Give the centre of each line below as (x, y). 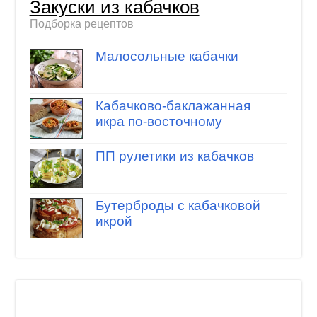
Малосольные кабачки (167, 56)
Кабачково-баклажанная (173, 106)
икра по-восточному (158, 122)
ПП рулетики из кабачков (174, 156)
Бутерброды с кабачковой (178, 206)
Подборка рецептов (81, 24)
